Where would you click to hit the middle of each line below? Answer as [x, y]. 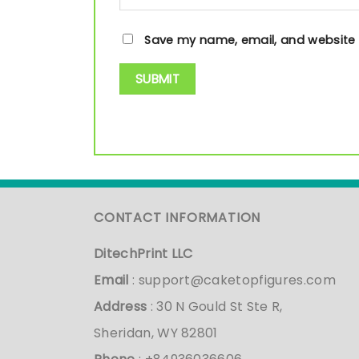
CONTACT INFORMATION [177, 218]
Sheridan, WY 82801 [156, 333]
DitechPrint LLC [143, 254]
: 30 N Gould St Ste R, [215, 307]
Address [121, 307]
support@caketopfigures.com [237, 280]
